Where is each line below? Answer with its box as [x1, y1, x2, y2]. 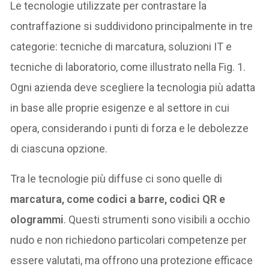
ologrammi [10, 213, 64, 226]
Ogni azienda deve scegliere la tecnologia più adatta [10, 80, 256, 94]
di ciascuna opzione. [10, 142, 108, 155]
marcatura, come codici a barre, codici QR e [10, 192, 226, 205]
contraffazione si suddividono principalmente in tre [10, 19, 253, 32]
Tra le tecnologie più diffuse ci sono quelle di [10, 172, 223, 185]
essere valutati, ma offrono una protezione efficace [10, 253, 253, 267]
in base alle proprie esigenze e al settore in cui [10, 101, 230, 114]
